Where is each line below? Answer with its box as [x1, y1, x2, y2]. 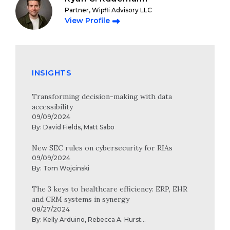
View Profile [65, 16, 110, 25]
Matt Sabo [84, 123, 114, 131]
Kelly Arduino [43, 216, 85, 223]
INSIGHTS [32, 68, 72, 78]
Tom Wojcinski [43, 164, 89, 172]
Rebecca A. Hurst [88, 216, 141, 223]
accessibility [32, 102, 73, 111]
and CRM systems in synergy [32, 195, 129, 204]
